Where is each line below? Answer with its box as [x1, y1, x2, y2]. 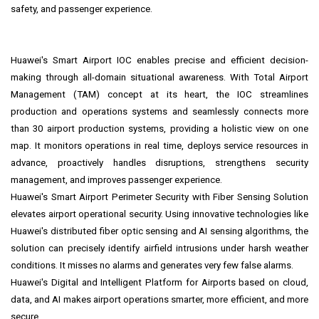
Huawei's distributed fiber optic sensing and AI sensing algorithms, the [11, 226, 308, 237]
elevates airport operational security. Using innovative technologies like [11, 209, 308, 220]
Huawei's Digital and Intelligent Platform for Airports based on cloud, [11, 277, 308, 288]
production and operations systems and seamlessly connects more [11, 106, 308, 117]
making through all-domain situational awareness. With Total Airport [11, 72, 308, 83]
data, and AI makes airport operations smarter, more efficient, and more [11, 294, 308, 305]
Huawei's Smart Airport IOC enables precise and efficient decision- [11, 55, 308, 66]
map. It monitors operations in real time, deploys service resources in [11, 140, 308, 152]
